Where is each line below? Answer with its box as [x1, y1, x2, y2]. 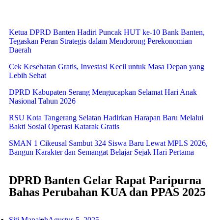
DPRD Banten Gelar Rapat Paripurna [9, 174, 201, 187]
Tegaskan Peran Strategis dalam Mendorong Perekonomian [9, 37, 192, 45]
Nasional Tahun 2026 [9, 97, 76, 105]
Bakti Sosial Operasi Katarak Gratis [9, 122, 119, 131]
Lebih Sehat [9, 71, 46, 80]
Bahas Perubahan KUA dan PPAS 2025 [9, 186, 206, 198]
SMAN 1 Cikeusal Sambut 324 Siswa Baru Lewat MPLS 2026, [9, 139, 208, 147]
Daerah [9, 46, 31, 54]
